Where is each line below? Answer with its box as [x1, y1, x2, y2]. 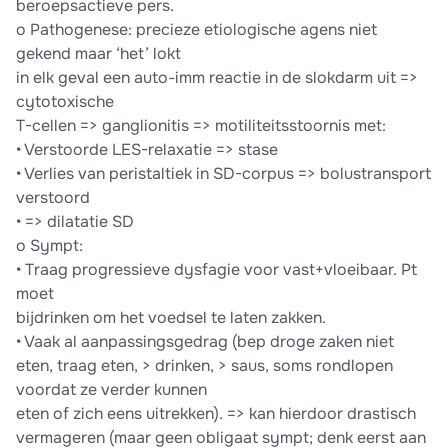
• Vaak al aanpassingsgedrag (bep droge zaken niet [16, 331, 394, 353]
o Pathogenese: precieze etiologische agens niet [16, 19, 377, 41]
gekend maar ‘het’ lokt [16, 43, 181, 65]
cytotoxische [16, 91, 114, 113]
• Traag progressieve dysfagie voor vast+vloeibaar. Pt [16, 259, 417, 281]
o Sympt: [16, 235, 83, 257]
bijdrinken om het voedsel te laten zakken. [16, 307, 326, 329]
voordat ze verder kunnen [16, 379, 207, 401]
